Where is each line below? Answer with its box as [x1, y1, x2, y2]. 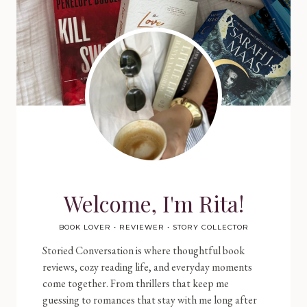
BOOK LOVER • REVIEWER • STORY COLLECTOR [58, 222, 249, 232]
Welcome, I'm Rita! [63, 188, 244, 218]
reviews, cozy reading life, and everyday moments [42, 259, 252, 274]
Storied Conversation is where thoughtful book [42, 243, 245, 258]
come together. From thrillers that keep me [42, 275, 229, 291]
